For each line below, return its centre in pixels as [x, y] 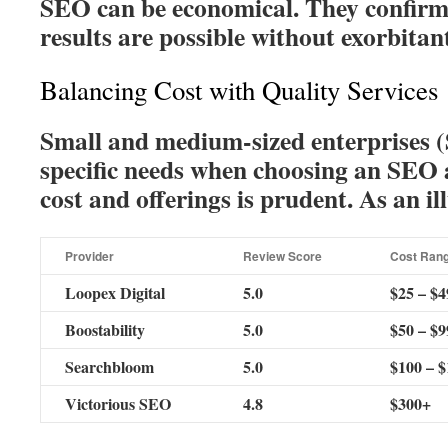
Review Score [282, 256]
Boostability [105, 329]
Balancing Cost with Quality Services [239, 90]
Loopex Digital [115, 292]
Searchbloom [109, 366]
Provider [89, 256]
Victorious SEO [118, 403]
